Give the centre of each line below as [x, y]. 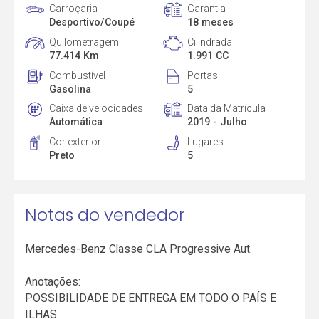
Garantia [206, 8]
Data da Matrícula [226, 109]
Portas [202, 75]
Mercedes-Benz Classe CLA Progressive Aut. [139, 249]
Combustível [78, 75]
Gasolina [70, 89]
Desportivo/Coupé [92, 22]
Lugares [205, 142]
